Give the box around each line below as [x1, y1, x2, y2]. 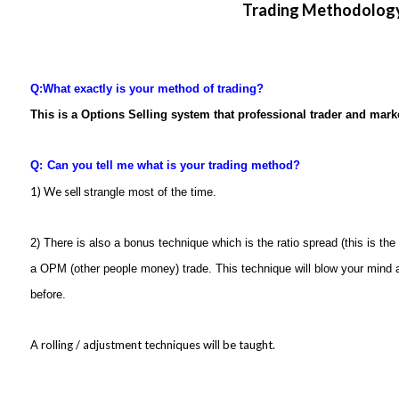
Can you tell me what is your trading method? [47, 159, 300, 172]
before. [30, 288, 66, 301]
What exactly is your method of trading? [43, 82, 264, 95]
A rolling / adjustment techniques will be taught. [30, 338, 275, 352]
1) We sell [30, 184, 84, 199]
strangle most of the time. [84, 185, 216, 199]
